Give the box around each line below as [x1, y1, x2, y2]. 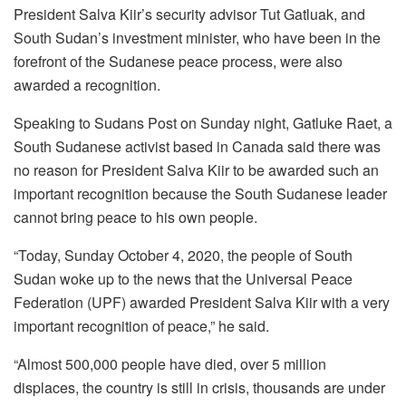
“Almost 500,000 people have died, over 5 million [14, 353, 326, 374]
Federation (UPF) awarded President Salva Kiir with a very [14, 291, 390, 313]
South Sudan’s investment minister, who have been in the [14, 26, 381, 48]
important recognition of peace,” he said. [14, 314, 269, 336]
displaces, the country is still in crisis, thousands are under [14, 376, 385, 398]
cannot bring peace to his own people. [14, 206, 257, 227]
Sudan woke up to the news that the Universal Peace [14, 267, 353, 289]
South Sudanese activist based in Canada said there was [14, 135, 381, 157]
